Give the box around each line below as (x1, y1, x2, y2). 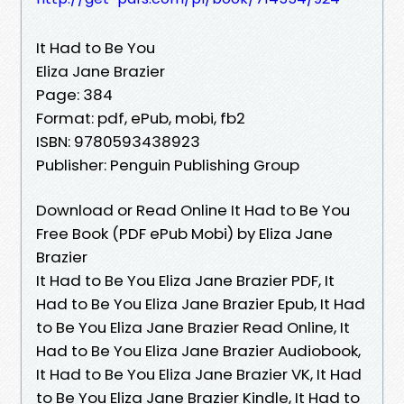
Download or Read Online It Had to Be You (36, 198, 350, 221)
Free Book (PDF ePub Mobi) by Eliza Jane (36, 222, 333, 244)
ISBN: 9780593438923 (36, 130, 200, 152)
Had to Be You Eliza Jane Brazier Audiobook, (36, 339, 361, 362)
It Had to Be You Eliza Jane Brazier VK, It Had (36, 363, 362, 385)
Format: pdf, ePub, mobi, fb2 (36, 106, 245, 129)
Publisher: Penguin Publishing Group (36, 153, 299, 176)
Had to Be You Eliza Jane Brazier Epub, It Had (36, 292, 365, 315)
